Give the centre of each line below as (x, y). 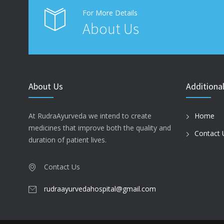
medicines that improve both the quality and (100, 128)
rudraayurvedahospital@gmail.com (100, 189)
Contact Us (62, 167)
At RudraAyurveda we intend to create (90, 116)
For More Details (110, 13)
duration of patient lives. (67, 140)
